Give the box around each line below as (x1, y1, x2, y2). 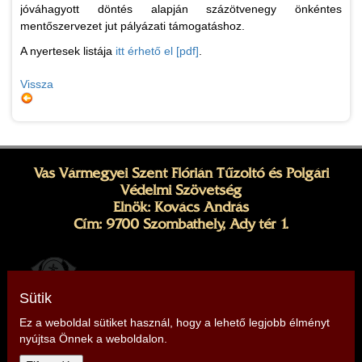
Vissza (20, 78, 53, 91)
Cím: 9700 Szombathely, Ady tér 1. (74, 216, 288, 233)
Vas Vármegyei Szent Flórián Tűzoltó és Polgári (33, 165, 329, 182)
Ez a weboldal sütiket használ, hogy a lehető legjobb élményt (19, 316, 330, 329)
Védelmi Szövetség (120, 182, 242, 199)
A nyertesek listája (20, 44, 116, 58)
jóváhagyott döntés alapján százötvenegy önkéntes (20, 2, 342, 16)
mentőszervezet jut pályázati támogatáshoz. (20, 19, 248, 33)
